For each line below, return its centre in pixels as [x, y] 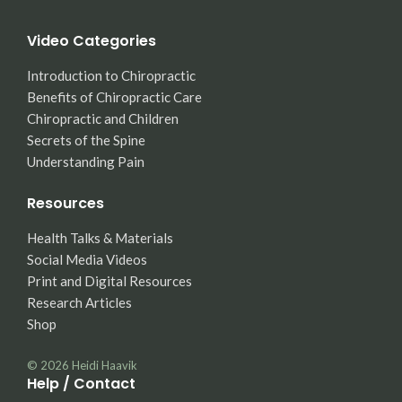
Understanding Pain [86, 162]
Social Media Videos [87, 259]
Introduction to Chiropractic [111, 75]
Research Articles [79, 302]
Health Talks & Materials [100, 238]
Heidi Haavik [105, 365]
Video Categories [92, 41]
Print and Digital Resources [109, 281]
